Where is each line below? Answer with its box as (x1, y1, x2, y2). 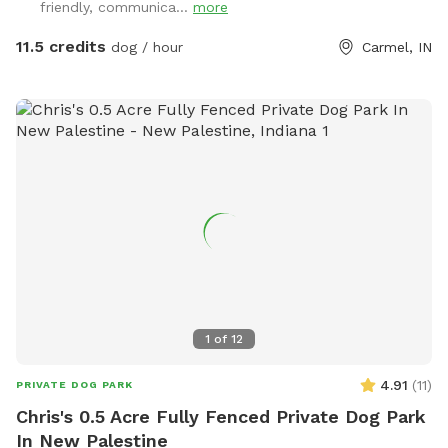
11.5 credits (16, 36, 106, 56)
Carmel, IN (362, 38, 432, 55)
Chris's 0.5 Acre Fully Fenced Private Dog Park (16, 405, 426, 427)
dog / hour (106, 38, 183, 55)
